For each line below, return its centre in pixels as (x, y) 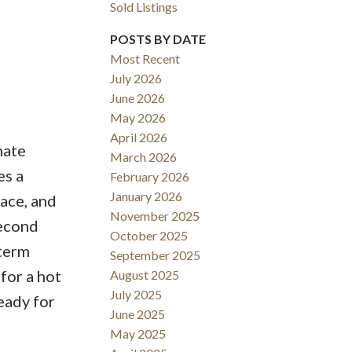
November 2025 (155, 216)
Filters (23, 128)
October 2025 (149, 236)
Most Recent (145, 59)
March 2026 (144, 157)
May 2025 (138, 334)
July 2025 (136, 295)
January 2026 (147, 196)
